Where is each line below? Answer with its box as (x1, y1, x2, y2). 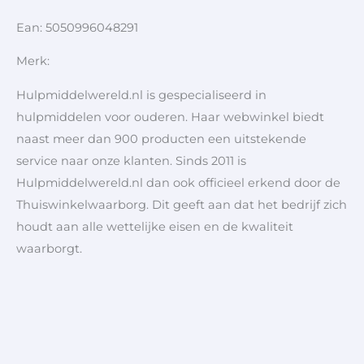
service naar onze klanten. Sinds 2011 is (16, 154, 246, 169)
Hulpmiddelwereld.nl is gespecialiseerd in (16, 88, 266, 103)
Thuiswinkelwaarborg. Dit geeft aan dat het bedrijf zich (16, 197, 347, 213)
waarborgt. (16, 241, 82, 257)
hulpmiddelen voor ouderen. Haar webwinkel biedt (16, 110, 324, 125)
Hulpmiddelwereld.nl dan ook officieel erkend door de (16, 175, 340, 191)
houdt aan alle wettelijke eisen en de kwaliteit (16, 219, 293, 235)
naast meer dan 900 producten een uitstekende (16, 132, 306, 147)
